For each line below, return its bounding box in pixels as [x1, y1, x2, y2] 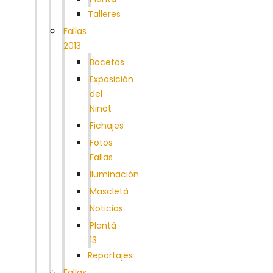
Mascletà [90, 185, 129, 197]
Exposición [90, 73, 133, 85]
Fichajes [90, 119, 124, 132]
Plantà [90, 219, 116, 232]
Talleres [88, 7, 121, 20]
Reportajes [88, 249, 133, 261]
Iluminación [90, 168, 139, 180]
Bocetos [90, 55, 124, 68]
